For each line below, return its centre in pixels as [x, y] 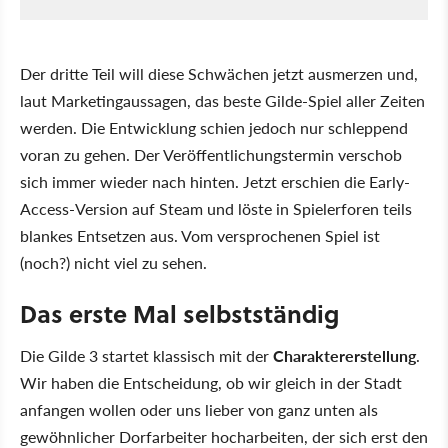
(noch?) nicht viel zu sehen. [113, 263]
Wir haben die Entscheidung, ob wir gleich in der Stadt [211, 383]
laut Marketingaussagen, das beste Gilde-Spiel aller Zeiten [222, 101]
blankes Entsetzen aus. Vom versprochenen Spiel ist [200, 236]
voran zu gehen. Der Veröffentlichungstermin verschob [211, 155]
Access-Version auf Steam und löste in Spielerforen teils [216, 209]
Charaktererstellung [344, 356]
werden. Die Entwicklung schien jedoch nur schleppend [214, 128]
